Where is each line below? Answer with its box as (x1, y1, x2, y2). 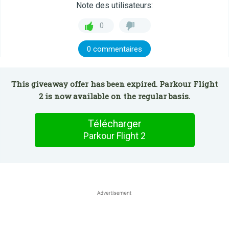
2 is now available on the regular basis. (39, 91, 190, 101)
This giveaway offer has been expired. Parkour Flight (11, 79, 218, 89)
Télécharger (87, 118, 142, 130)
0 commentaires (87, 44, 142, 54)
